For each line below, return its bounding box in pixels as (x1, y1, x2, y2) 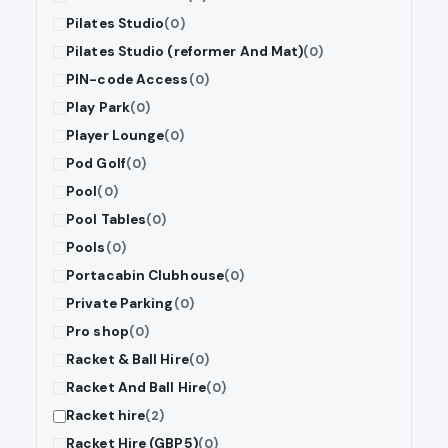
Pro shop (66, 323, 129, 341)
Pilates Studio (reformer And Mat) (66, 43, 304, 61)
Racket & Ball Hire (66, 351, 189, 369)
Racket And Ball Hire (66, 379, 206, 397)
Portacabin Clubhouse (66, 267, 224, 285)
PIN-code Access (66, 71, 189, 89)
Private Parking (66, 295, 174, 313)
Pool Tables (66, 211, 147, 229)
